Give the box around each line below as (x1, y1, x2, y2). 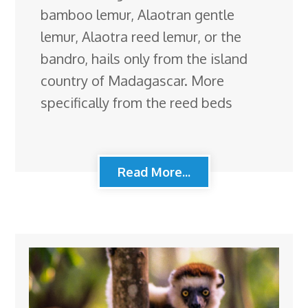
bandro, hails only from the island (41, 49, 248, 67)
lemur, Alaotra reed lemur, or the (41, 27, 242, 45)
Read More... (118, 164, 190, 179)
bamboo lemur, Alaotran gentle (41, 5, 235, 23)
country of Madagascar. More (41, 71, 225, 89)
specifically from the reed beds (41, 93, 233, 111)
